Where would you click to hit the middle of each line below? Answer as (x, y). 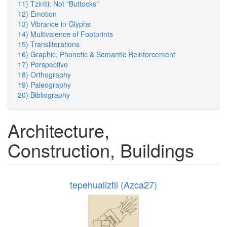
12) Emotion (37, 14)
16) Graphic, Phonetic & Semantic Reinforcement (97, 54)
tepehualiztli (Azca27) (113, 185)
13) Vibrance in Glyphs (54, 24)
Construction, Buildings (101, 150)
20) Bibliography (44, 95)
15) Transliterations (49, 44)
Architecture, (59, 130)
